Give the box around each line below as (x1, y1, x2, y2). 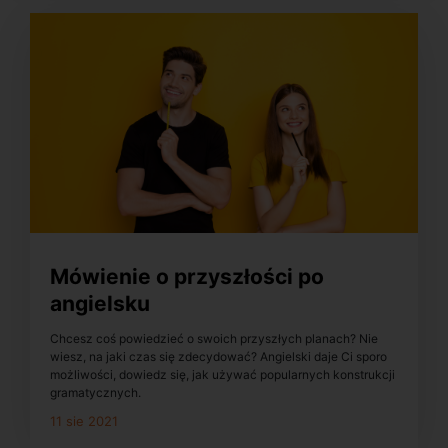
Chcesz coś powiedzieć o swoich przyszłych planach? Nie (50, 330, 378, 346)
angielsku (50, 290, 150, 316)
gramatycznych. (50, 384, 141, 400)
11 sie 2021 (50, 412, 118, 429)
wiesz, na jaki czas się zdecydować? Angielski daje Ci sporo (50, 348, 387, 364)
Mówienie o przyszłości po (50, 263, 324, 289)
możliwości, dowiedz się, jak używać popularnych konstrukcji (50, 366, 395, 382)
